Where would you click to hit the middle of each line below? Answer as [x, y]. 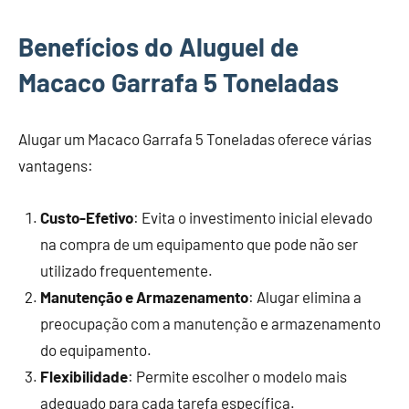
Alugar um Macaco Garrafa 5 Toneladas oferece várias [195, 139]
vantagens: [56, 166]
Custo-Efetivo [87, 218]
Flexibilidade [84, 377]
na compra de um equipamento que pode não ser [199, 244]
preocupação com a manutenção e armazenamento [210, 324]
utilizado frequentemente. [126, 271]
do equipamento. [96, 350]
